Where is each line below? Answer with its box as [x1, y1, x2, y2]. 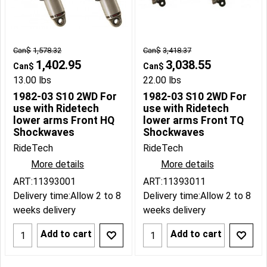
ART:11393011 [143, 176, 206, 188]
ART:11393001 [13, 176, 76, 188]
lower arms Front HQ [13, 114, 115, 127]
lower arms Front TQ [143, 114, 244, 127]
